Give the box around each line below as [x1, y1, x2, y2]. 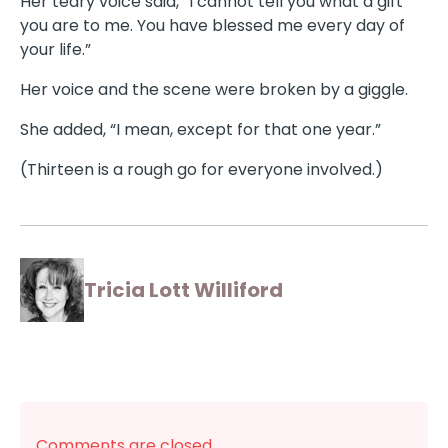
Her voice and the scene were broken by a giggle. [20, 78, 408, 102]
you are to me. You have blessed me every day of [20, 14, 405, 38]
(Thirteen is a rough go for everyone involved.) [20, 158, 383, 182]
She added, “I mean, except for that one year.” [20, 118, 381, 142]
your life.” [20, 38, 91, 62]
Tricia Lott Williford [84, 276, 283, 305]
